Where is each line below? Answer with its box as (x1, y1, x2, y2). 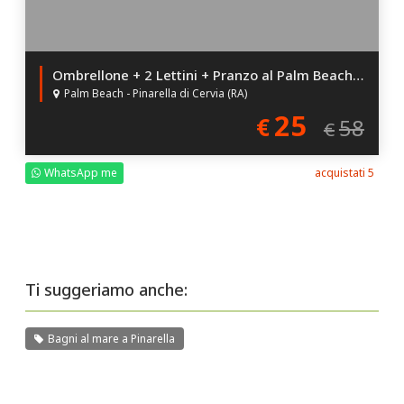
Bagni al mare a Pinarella (48, 331, 176, 347)
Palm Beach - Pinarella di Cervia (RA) (64, 85, 248, 100)
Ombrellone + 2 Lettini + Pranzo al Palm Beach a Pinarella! (353, 65, 364, 84)
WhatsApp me (41, 165, 118, 181)
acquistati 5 (314, 165, 374, 181)
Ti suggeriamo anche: (25, 279, 188, 301)
